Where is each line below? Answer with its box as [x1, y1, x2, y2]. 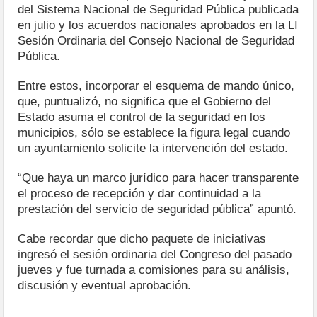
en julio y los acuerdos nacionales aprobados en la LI [18, 18, 299, 32]
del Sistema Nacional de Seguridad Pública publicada [18, 2, 299, 16]
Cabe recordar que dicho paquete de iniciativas [18, 231, 267, 246]
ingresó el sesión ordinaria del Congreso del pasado [18, 247, 292, 261]
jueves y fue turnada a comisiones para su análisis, [18, 263, 290, 277]
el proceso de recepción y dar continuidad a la [18, 186, 262, 200]
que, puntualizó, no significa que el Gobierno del [18, 94, 272, 108]
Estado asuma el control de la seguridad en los [18, 110, 266, 124]
